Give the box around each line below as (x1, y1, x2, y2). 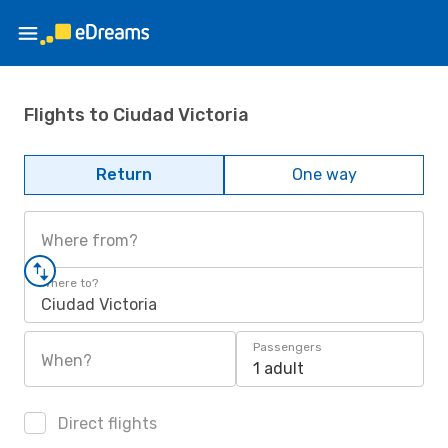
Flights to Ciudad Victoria (24, 103, 249, 126)
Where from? (41, 231, 138, 250)
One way (291, 165, 357, 184)
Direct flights (54, 414, 157, 433)
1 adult (253, 359, 304, 378)
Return (96, 165, 152, 184)
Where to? (41, 276, 98, 290)
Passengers (253, 340, 322, 354)
